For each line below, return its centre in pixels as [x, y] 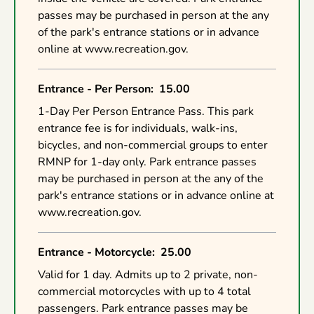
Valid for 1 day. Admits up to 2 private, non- [148, 274]
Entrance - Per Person [94, 89]
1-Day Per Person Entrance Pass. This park [146, 111]
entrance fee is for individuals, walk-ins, [138, 128]
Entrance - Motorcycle [95, 252]
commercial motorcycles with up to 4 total [144, 291]
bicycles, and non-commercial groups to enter [153, 145]
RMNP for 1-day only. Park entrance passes [147, 162]
